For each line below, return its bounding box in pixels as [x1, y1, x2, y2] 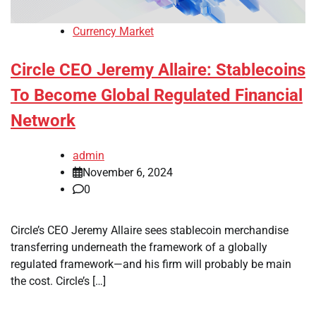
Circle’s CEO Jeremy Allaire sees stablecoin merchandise [11, 224, 288, 238]
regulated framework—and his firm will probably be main [11, 257, 291, 272]
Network [11, 111, 75, 131]
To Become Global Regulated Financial [11, 85, 303, 106]
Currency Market [73, 25, 154, 39]
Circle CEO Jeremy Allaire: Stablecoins [11, 60, 305, 80]
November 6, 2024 [83, 166, 173, 180]
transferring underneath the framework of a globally [11, 241, 267, 255]
